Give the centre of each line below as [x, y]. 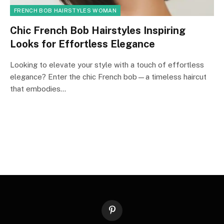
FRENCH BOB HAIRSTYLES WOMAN [65, 10]
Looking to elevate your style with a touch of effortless [107, 64]
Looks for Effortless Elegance [82, 44]
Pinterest [125, 214]
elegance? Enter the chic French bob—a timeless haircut [108, 76]
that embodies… [38, 88]
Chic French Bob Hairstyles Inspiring [98, 30]
